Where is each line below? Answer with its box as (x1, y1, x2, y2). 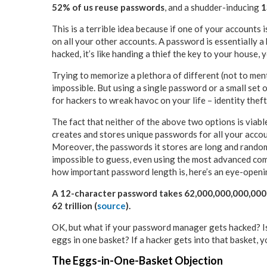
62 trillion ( (52, 200, 97, 212)
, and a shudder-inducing (164, 2, 261, 13)
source (97, 200, 126, 212)
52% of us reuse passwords (52, 2, 164, 13)
